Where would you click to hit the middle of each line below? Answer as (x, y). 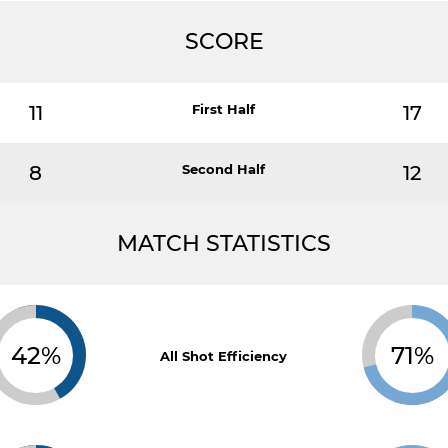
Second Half (224, 169)
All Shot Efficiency (224, 356)
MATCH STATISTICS (224, 243)
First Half (224, 109)
